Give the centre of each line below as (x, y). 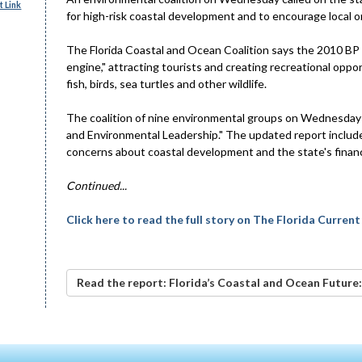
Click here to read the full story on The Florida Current (213, 219)
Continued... (97, 185)
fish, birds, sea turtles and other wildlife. (166, 84)
